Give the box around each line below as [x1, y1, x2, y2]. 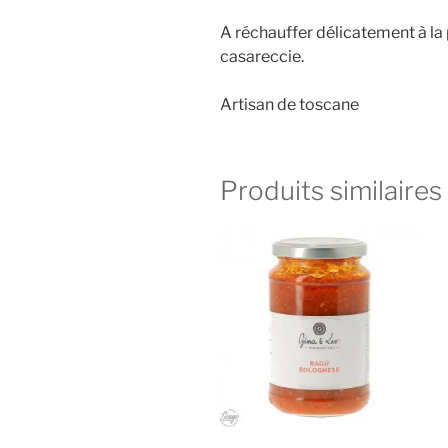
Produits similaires [220, 174, 442, 206]
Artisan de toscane [220, 94, 359, 114]
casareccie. [220, 46, 304, 66]
